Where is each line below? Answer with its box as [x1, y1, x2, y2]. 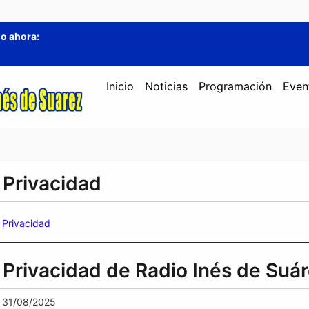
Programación [198, 79, 272, 93]
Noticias [144, 79, 188, 93]
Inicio [106, 79, 134, 93]
